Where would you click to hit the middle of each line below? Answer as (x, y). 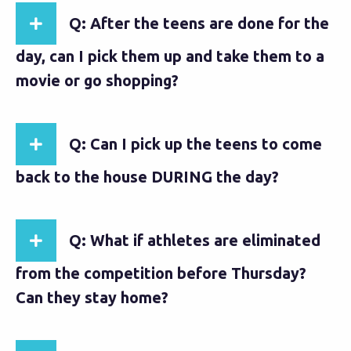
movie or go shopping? (97, 80)
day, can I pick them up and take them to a (170, 56)
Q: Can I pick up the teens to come (195, 144)
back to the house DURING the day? (147, 177)
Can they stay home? (92, 297)
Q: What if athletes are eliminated (195, 240)
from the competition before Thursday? (161, 273)
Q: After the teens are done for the (199, 23)
